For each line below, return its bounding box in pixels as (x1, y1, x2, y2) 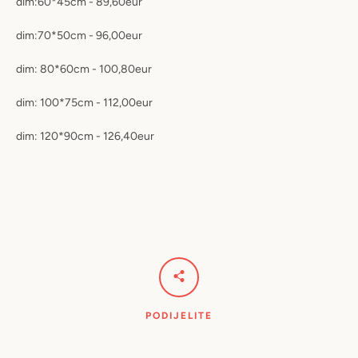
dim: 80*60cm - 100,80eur (16, 62, 152, 76)
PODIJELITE (145, 309, 213, 321)
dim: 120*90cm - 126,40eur (16, 129, 154, 143)
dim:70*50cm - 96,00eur (16, 28, 142, 42)
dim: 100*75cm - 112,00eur (16, 95, 153, 109)
